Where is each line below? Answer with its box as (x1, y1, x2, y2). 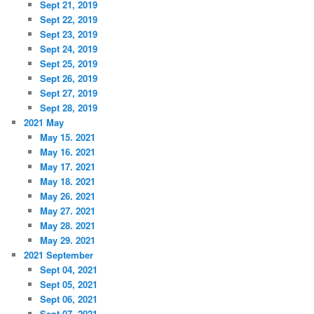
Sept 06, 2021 (39, 292, 97, 306)
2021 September (24, 248, 94, 262)
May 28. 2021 (39, 219, 95, 233)
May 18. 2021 (39, 175, 95, 189)
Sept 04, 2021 (39, 263, 97, 277)
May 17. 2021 (39, 160, 95, 174)
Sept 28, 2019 (39, 101, 97, 115)
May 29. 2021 (39, 233, 95, 247)
